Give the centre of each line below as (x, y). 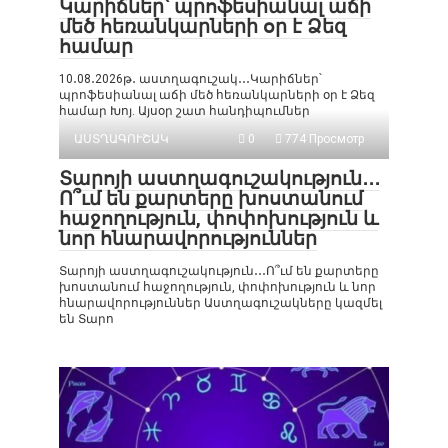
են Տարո (86, 319)
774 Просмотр (323, 139)
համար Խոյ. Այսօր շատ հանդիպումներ (184, 111)
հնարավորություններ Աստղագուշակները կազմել (220, 303)
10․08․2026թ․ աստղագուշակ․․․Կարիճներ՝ (190, 79)
